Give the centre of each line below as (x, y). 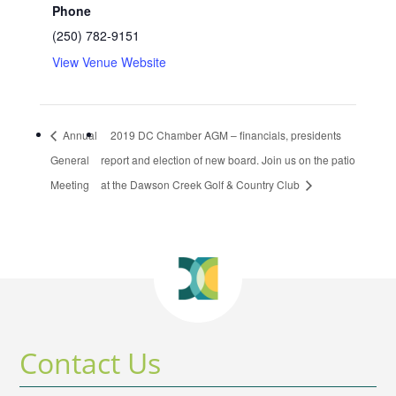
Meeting (69, 185)
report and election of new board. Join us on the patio (228, 160)
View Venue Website (109, 61)
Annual (78, 135)
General (69, 160)
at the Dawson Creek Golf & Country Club (201, 185)
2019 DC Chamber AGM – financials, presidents (225, 135)
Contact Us (91, 363)
